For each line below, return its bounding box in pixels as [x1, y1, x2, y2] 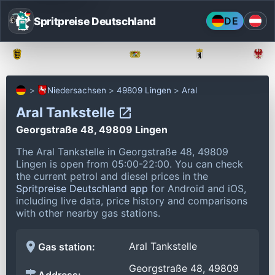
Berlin [213, 49, 235, 59]
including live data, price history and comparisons [16, 194, 247, 207]
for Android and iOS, [148, 182, 246, 195]
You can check [175, 157, 243, 170]
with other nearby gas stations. [16, 206, 160, 219]
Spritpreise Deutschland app [16, 182, 148, 195]
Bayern [149, 49, 176, 59]
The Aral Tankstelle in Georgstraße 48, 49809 [16, 145, 228, 158]
